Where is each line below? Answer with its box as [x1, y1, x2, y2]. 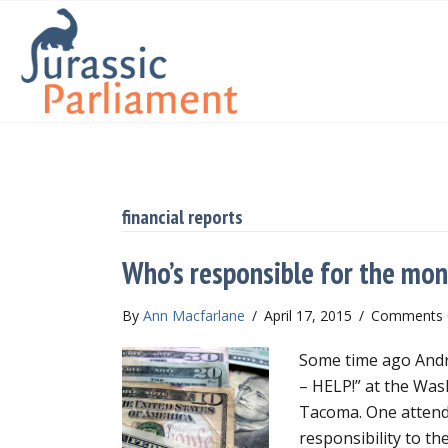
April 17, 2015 [264, 305, 356, 325]
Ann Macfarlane [143, 305, 245, 325]
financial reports [122, 203, 243, 230]
